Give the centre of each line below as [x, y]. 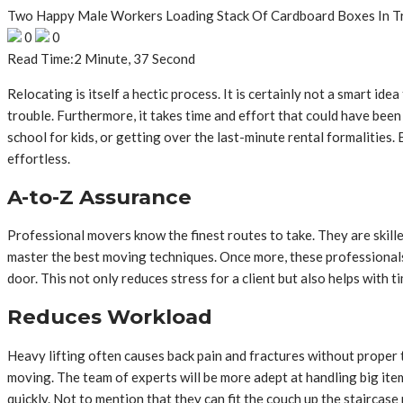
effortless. [39, 158]
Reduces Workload [110, 317]
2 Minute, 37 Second [134, 58]
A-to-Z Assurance [99, 197]
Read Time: [40, 58]
